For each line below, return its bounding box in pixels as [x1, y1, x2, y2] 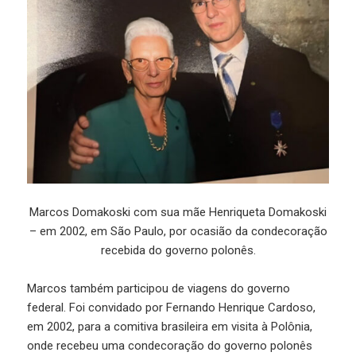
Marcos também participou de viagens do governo [27, 281, 291, 296]
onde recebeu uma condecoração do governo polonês [27, 338, 313, 353]
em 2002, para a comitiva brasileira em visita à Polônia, [27, 319, 313, 334]
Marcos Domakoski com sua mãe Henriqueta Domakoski [29, 204, 327, 219]
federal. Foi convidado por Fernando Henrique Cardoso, [27, 300, 316, 315]
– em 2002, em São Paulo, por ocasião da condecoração [29, 223, 327, 238]
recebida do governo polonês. [100, 242, 256, 257]
